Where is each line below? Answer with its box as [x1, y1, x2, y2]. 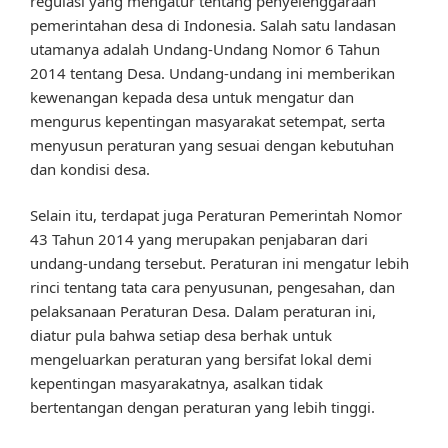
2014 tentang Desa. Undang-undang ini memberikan [30, 62, 395, 83]
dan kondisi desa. [30, 158, 150, 179]
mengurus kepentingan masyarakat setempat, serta [30, 110, 385, 131]
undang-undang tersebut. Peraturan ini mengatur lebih [30, 253, 409, 274]
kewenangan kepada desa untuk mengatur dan [30, 86, 354, 107]
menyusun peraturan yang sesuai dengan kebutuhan [30, 134, 394, 155]
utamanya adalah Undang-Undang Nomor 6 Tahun [30, 38, 380, 59]
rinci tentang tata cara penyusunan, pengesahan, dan [30, 277, 395, 298]
